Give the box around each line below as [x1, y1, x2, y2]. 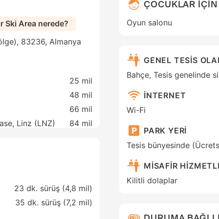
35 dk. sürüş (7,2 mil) [15, 197, 92, 208]
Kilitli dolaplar [127, 175, 177, 186]
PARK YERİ [144, 125, 187, 135]
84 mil [69, 118, 92, 129]
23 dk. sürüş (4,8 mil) [14, 183, 92, 194]
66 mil [69, 104, 92, 114]
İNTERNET [144, 90, 186, 100]
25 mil [69, 76, 92, 86]
